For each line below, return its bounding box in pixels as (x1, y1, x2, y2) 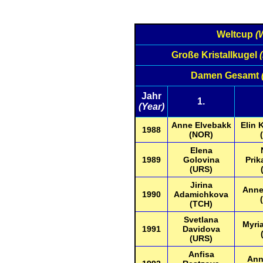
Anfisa (188, 249, 214, 259)
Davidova (182, 224, 220, 234)
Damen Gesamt (191, 70, 261, 80)
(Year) (139, 102, 164, 112)
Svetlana (184, 215, 218, 224)
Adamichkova (174, 190, 228, 199)
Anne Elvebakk (171, 120, 231, 130)
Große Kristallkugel (171, 50, 259, 60)
